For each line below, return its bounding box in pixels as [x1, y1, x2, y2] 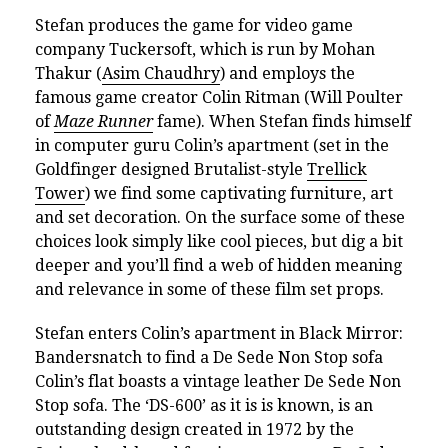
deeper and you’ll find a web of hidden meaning [35, 255, 402, 275]
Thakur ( [35, 63, 102, 83]
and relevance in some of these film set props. [35, 279, 384, 299]
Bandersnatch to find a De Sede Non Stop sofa [35, 347, 383, 367]
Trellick [307, 159, 367, 179]
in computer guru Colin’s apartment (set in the [35, 135, 389, 155]
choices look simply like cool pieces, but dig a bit [35, 231, 403, 251]
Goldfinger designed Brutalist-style [35, 159, 307, 179]
